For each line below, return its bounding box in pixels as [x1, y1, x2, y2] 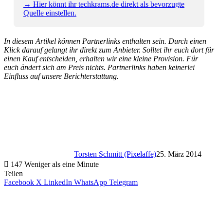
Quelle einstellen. [23, 9, 76, 18]
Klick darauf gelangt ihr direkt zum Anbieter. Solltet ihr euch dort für [4, 46, 214, 54]
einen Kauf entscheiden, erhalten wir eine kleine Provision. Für [4, 54, 198, 63]
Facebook [4, 178, 34, 187]
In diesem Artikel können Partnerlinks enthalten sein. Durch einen [4, 37, 206, 46]
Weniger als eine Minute [24, 160, 99, 169]
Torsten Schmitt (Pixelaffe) [74, 150, 156, 159]
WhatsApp [74, 178, 107, 187]
